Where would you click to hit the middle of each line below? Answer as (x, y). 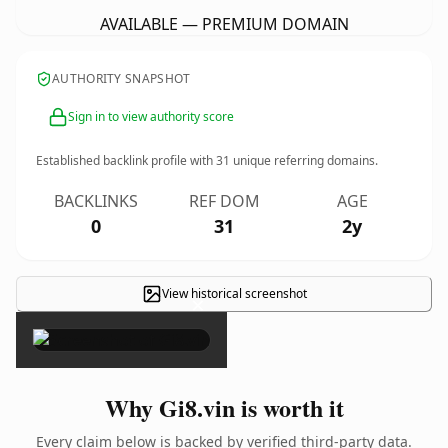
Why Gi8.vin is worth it (224, 407)
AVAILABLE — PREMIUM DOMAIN (224, 24)
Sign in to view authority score (151, 116)
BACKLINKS (96, 201)
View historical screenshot (234, 293)
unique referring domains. (304, 160)
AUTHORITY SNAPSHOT (121, 78)
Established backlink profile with (126, 160)
